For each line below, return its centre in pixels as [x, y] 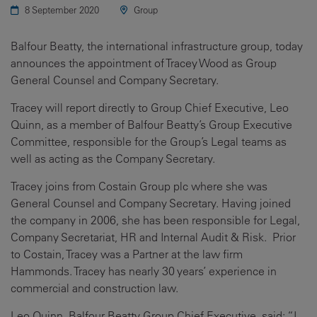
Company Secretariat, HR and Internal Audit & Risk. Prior [153, 237]
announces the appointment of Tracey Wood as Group [144, 63]
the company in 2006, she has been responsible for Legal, [155, 220]
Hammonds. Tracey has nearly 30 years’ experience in [144, 271]
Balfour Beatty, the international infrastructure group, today [157, 46]
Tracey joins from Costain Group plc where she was [139, 186]
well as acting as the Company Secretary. [113, 158]
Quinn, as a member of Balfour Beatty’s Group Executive [151, 125]
